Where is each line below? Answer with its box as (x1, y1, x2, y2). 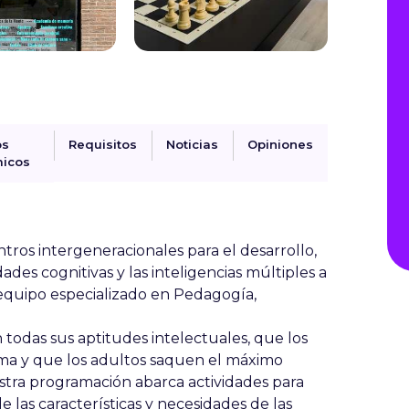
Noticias (166, 137, 218, 152)
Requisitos (68, 137, 137, 152)
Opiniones (247, 137, 313, 152)
